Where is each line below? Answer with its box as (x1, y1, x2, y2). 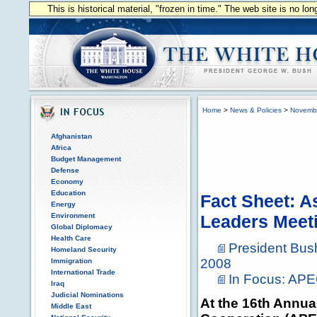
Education (51, 189, 86, 197)
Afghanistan (51, 132, 92, 140)
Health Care (51, 234, 91, 242)
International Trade (51, 268, 115, 276)
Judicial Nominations (51, 291, 124, 299)
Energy (51, 200, 76, 208)
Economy (51, 178, 83, 185)
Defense (51, 166, 79, 174)
